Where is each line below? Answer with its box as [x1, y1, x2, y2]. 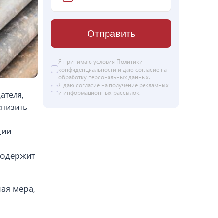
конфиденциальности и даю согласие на [58, 65, 167, 73]
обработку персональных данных [58, 73, 149, 81]
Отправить [87, 28, 135, 39]
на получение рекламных [100, 81, 169, 89]
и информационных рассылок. [58, 89, 141, 96]
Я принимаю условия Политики [58, 57, 143, 65]
